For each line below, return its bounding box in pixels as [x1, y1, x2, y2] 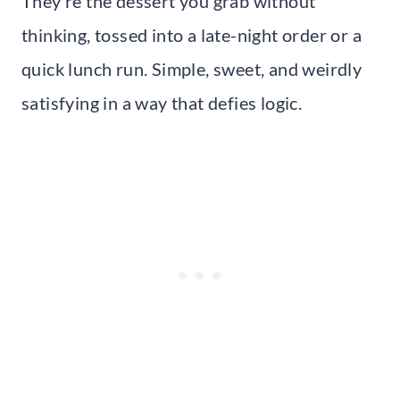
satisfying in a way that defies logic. [21, 91, 303, 113]
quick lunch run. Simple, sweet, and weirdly [21, 57, 362, 79]
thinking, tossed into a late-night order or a [21, 23, 362, 46]
